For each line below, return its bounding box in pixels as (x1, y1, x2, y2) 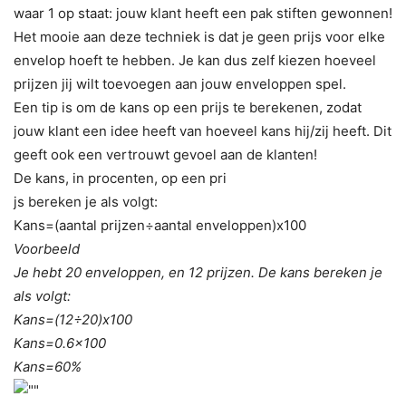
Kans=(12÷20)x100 (14, 310, 132, 328)
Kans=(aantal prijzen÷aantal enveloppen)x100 (14, 216, 306, 234)
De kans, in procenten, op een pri (14, 169, 227, 187)
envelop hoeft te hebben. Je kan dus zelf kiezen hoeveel (14, 51, 376, 69)
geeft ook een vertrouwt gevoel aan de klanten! (14, 145, 317, 163)
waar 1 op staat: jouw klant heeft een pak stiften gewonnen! (14, 4, 392, 22)
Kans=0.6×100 (14, 333, 106, 352)
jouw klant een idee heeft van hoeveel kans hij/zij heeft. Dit (14, 121, 391, 140)
